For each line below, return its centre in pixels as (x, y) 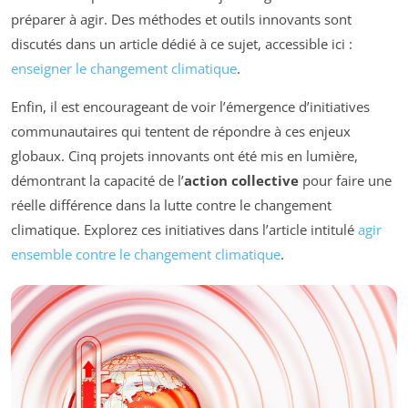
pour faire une (345, 181)
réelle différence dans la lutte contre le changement (171, 205)
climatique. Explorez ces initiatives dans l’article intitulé (184, 230)
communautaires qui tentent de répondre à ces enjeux (181, 132)
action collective (241, 181)
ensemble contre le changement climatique (146, 255)
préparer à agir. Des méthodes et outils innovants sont (181, 20)
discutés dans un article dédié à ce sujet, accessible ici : (182, 44)
